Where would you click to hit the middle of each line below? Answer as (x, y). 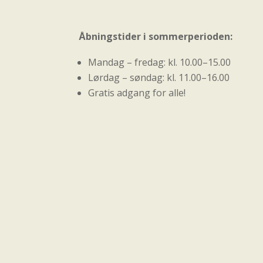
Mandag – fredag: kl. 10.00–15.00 (160, 63)
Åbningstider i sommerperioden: (156, 37)
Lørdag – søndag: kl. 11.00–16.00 (159, 78)
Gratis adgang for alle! (137, 93)
